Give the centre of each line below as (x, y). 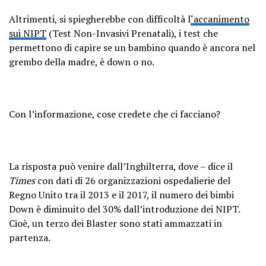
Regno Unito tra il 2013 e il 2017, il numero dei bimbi (123, 194)
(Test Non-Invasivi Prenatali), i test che (132, 33)
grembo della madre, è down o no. (82, 61)
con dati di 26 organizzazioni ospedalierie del (133, 180)
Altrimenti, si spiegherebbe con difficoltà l (100, 19)
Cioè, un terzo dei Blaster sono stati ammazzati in (115, 223)
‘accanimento (220, 19)
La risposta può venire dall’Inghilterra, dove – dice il (121, 166)
